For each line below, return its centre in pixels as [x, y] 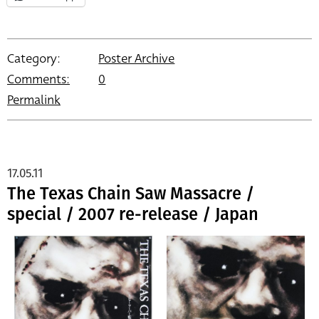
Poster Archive [137, 59]
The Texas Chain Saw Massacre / [131, 194]
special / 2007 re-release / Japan [133, 215]
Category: [34, 59]
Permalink [34, 100]
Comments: [38, 80]
